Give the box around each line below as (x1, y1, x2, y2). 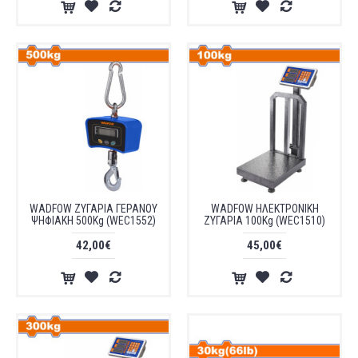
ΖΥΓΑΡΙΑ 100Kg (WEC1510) (204, 214, 325, 227)
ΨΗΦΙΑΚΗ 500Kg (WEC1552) (31, 214, 156, 227)
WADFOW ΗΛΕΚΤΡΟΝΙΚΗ (210, 202, 319, 215)
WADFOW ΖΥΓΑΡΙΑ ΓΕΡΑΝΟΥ (30, 202, 157, 215)
